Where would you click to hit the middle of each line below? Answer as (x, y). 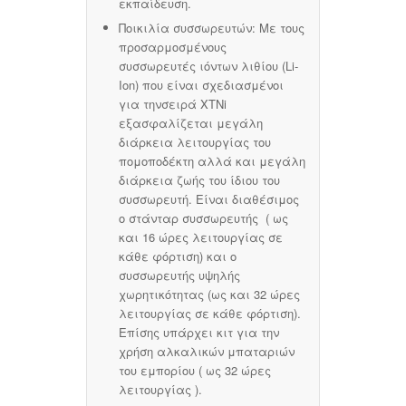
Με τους (280, 28)
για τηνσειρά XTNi (173, 104)
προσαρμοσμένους (173, 47)
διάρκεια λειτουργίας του (195, 142)
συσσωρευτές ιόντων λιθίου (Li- (208, 66)
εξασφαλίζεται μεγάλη (191, 123)
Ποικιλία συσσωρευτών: (187, 28)
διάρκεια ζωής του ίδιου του (199, 180)
